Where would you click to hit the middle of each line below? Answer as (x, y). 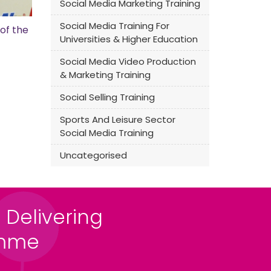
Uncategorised (93, 155)
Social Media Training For (114, 26)
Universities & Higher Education (129, 39)
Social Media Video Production (128, 61)
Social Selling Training (107, 97)
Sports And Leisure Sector (117, 119)
